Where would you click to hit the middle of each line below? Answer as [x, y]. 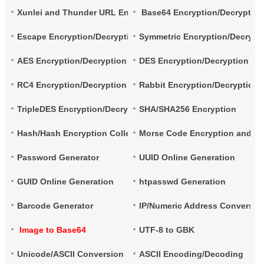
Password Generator [58, 157]
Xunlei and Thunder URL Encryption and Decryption [122, 12]
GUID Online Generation [65, 181]
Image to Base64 [52, 230]
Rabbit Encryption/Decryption [199, 85]
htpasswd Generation [183, 181]
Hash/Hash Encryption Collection [84, 133]
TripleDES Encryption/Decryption [83, 109]
